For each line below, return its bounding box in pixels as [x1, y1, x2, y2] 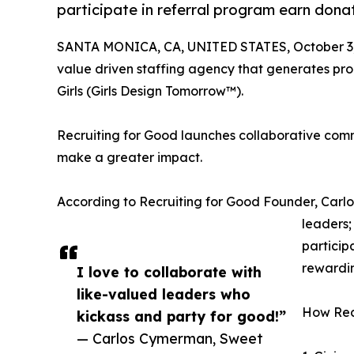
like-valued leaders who [77, 284, 250, 303]
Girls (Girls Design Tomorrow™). [57, 82, 243, 99]
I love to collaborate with [77, 262, 262, 281]
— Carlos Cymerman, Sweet [77, 329, 263, 347]
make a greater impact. [57, 149, 202, 165]
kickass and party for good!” [77, 307, 286, 325]
